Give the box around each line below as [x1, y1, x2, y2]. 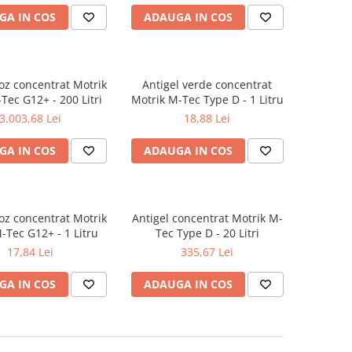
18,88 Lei [184, 111, 230, 126]
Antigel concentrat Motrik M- [131, 211, 283, 225]
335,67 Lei [181, 244, 233, 259]
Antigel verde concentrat [142, 77, 272, 92]
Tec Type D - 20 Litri [155, 225, 259, 240]
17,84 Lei [7, 244, 53, 259]
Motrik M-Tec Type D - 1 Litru [130, 92, 284, 107]
